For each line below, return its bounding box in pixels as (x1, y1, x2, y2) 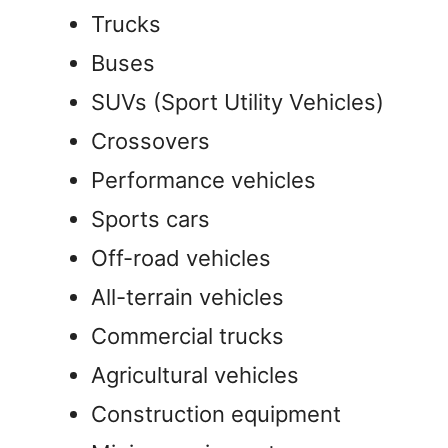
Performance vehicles (91, 166, 316, 193)
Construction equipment (91, 400, 341, 427)
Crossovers (91, 127, 210, 154)
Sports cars (91, 205, 210, 232)
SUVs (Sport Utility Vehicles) (91, 88, 384, 115)
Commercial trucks (91, 322, 284, 349)
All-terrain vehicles (91, 283, 284, 310)
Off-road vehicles (91, 244, 271, 271)
